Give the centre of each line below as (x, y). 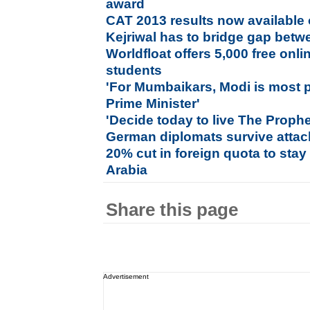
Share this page (172, 210)
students (134, 70)
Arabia (127, 170)
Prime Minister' (153, 103)
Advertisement (126, 276)
